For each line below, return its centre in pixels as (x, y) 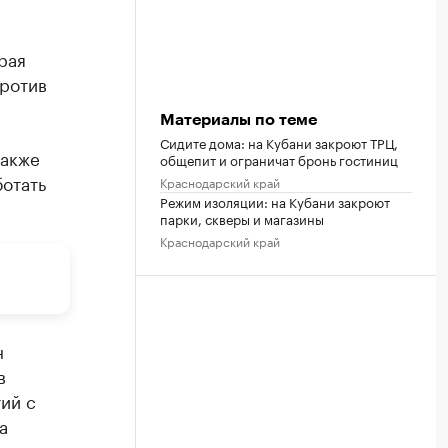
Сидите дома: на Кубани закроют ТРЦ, (279, 141)
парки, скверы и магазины (242, 217)
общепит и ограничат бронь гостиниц (279, 158)
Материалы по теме (238, 119)
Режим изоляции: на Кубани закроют (275, 200)
